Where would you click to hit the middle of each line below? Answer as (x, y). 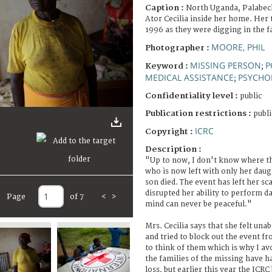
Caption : (165, 8)
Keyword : (168, 66)
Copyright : (170, 131)
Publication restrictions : (199, 113)
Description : (173, 149)
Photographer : (178, 48)
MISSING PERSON (226, 65)
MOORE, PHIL (238, 47)
